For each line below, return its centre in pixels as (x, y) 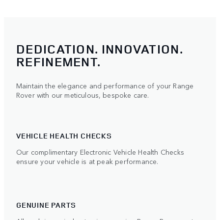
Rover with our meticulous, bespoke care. (83, 95)
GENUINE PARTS (46, 205)
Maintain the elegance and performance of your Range (105, 85)
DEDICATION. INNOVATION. (99, 49)
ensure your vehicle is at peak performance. (87, 161)
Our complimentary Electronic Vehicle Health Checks (100, 151)
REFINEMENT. (59, 61)
